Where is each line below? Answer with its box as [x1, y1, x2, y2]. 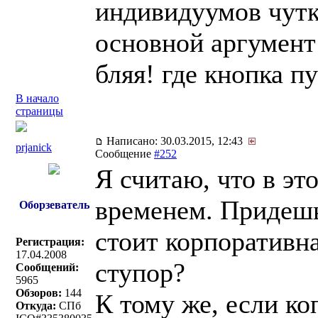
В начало [16, 92, 59, 104]
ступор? [95, 258, 185, 287]
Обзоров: [16, 287, 62, 299]
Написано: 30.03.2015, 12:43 [104, 135, 248, 147]
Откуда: [16, 300, 56, 312]
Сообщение [95, 148, 154, 160]
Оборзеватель [18, 199, 89, 211]
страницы [16, 105, 63, 117]
